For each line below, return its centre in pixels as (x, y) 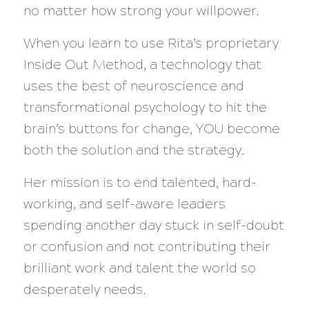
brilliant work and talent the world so (139, 268)
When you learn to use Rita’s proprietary (151, 43)
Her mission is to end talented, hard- (140, 183)
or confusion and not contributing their (147, 247)
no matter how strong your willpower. (141, 10)
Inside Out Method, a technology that (142, 65)
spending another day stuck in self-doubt (153, 226)
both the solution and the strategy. (134, 150)
